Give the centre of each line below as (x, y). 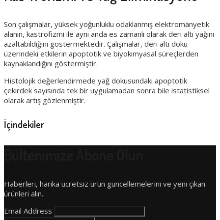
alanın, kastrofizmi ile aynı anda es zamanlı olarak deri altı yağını (109, 34)
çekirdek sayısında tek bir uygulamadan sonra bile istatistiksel (107, 90)
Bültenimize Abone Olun (74, 155)
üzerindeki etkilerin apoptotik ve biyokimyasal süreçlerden (101, 53)
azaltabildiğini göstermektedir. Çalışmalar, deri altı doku (96, 43)
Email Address (29, 211)
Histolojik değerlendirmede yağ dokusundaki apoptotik (96, 80)
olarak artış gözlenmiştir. (45, 100)
